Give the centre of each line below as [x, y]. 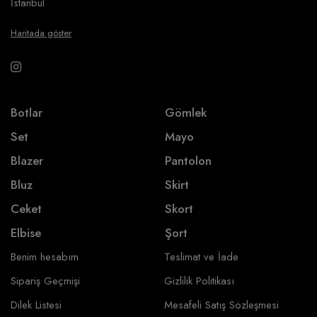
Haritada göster [41, 33]
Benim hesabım [45, 257]
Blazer [27, 160]
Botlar [27, 112]
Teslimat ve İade [201, 257]
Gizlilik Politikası [199, 281]
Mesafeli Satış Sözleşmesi [221, 305]
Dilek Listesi [36, 305]
